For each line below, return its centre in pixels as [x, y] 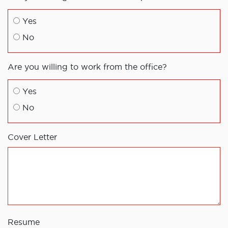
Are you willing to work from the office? [87, 67]
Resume [24, 222]
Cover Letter [32, 137]
